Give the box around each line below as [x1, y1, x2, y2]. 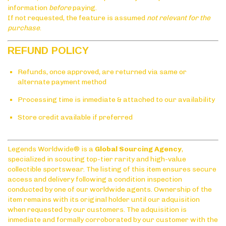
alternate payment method [18, 77, 106, 86]
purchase [8, 23, 40, 32]
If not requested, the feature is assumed [8, 13, 147, 22]
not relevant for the [147, 13, 210, 22]
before [49, 3, 71, 12]
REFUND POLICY [8, 44, 89, 56]
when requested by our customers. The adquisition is [8, 205, 187, 214]
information [8, 3, 49, 12]
